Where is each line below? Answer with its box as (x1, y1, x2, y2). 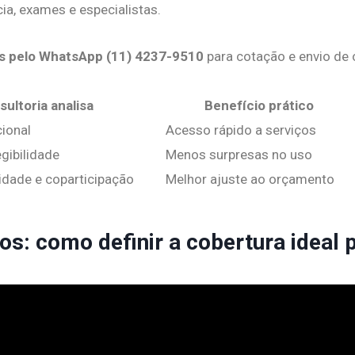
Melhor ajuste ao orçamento (166, 170, 334, 187)
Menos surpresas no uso (166, 146, 312, 162)
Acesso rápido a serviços (166, 121, 316, 138)
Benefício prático (204, 97, 314, 113)
